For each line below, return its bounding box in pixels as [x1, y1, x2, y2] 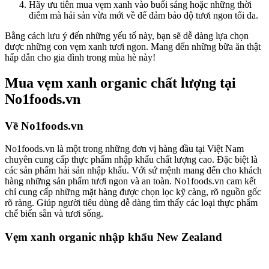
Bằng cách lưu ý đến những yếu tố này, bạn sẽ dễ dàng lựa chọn [5, 30, 249, 41]
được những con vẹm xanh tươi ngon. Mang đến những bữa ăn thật [5, 41, 261, 52]
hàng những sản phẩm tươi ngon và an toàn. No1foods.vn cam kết [5, 176, 256, 187]
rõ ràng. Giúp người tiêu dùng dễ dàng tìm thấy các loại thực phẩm [5, 198, 258, 208]
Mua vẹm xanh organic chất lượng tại [5, 74, 236, 91]
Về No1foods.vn [5, 119, 83, 132]
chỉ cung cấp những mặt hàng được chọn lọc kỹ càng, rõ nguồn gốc [5, 187, 261, 198]
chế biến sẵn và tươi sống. [5, 208, 103, 219]
